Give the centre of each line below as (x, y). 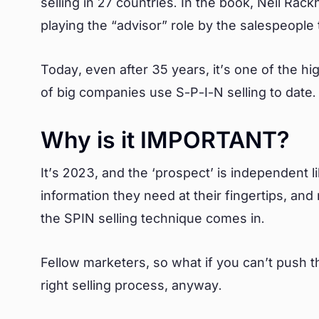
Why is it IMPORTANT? (165, 140)
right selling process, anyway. (133, 285)
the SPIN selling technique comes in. (155, 218)
